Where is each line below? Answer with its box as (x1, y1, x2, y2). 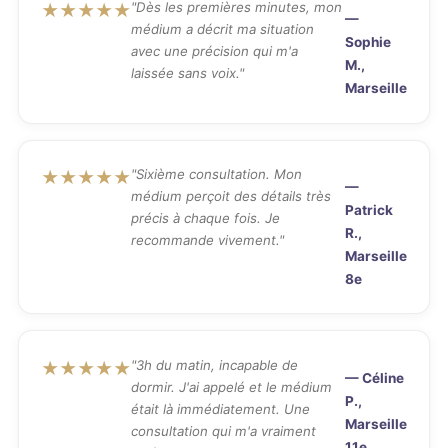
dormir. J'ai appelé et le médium (131, 378, 333, 395)
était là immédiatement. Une (131, 400, 311, 417)
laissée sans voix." (131, 64, 245, 81)
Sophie (344, 34, 391, 51)
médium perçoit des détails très (131, 188, 332, 205)
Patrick (344, 201, 393, 218)
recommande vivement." (131, 232, 285, 249)
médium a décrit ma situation (131, 20, 315, 37)
